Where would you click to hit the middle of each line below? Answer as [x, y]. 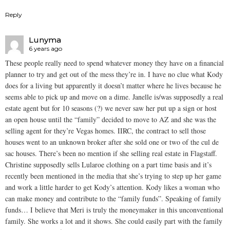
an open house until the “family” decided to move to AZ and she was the [111, 120]
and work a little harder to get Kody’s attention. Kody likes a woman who [112, 187]
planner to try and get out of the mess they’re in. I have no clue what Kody [114, 74]
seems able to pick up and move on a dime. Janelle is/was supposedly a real [114, 97]
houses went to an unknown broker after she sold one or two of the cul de [112, 142]
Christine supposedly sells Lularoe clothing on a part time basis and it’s [108, 165]
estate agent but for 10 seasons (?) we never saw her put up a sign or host [111, 108]
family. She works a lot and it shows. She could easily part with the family [114, 221]
